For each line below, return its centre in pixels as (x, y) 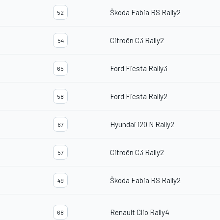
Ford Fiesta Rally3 (139, 69)
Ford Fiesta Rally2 (139, 96)
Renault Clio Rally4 (140, 212)
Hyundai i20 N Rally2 (142, 124)
